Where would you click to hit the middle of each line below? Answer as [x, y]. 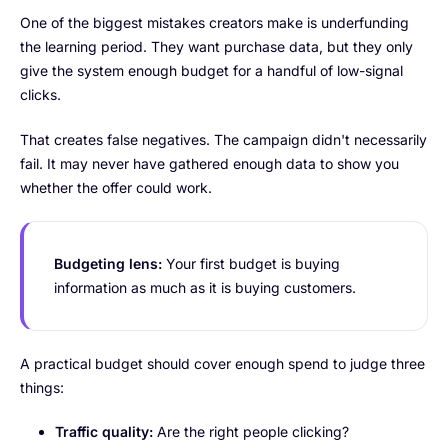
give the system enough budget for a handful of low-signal [211, 70]
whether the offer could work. [116, 187]
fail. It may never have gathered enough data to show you [209, 163]
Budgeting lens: [108, 263]
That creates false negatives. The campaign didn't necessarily [223, 139]
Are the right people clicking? [251, 431]
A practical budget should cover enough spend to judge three [222, 363]
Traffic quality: [104, 431]
